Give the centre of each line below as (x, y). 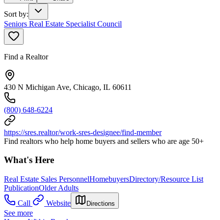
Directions (101, 204)
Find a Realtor (26, 56)
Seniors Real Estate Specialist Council (63, 24)
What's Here (29, 160)
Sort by (15, 14)
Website (58, 203)
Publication (21, 188)
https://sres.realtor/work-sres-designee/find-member (83, 132)
